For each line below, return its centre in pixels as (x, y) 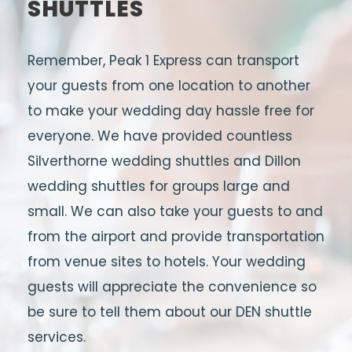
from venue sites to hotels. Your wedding (167, 262)
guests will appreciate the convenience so (172, 287)
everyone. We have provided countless (160, 136)
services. (57, 337)
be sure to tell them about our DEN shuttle (170, 312)
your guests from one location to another (169, 86)
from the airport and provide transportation (176, 236)
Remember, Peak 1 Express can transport (163, 60)
